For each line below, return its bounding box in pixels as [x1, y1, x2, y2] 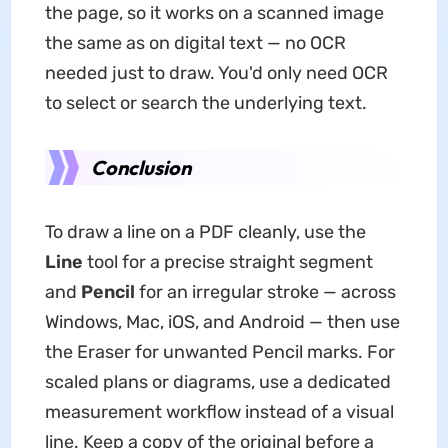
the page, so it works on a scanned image [44, 2, 384, 25]
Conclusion [90, 155, 191, 181]
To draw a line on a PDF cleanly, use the [44, 221, 366, 244]
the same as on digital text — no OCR [44, 32, 346, 55]
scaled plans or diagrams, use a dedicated [44, 371, 391, 394]
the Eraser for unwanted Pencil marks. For [44, 341, 395, 364]
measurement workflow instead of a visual [44, 401, 394, 424]
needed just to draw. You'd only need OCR [44, 62, 388, 85]
